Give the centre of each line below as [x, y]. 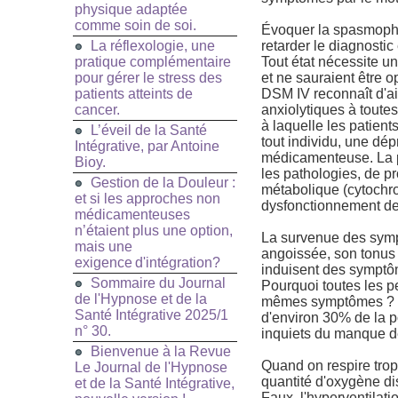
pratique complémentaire [153, 62]
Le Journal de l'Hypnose [151, 368]
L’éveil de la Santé [149, 131]
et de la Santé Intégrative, [155, 384]
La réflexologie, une [153, 46]
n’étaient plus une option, [154, 231]
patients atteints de [134, 94]
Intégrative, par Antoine [147, 147]
